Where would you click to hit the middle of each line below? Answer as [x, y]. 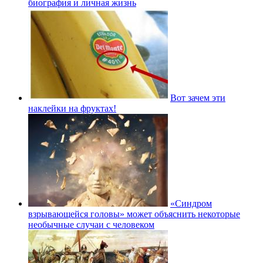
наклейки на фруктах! [72, 108]
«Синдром [191, 203]
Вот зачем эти [198, 97]
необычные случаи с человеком [91, 224]
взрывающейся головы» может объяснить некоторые [134, 214]
